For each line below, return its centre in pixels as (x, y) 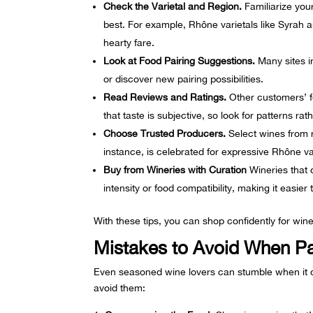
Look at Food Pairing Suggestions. (180, 61)
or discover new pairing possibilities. (184, 79)
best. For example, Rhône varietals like (191, 25)
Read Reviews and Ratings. (165, 97)
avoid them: (120, 288)
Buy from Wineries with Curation (175, 170)
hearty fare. (129, 43)
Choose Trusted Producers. (165, 134)
